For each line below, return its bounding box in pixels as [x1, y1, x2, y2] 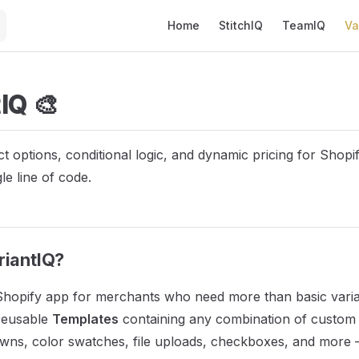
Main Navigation [158, 2, 256, 18]
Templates [52, 311, 119, 327]
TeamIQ [282, 18, 325, 32]
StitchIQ [219, 18, 263, 32]
